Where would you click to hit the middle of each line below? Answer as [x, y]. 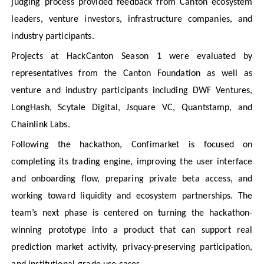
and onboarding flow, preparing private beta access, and [132, 179]
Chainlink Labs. [41, 125]
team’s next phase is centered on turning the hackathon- [132, 214]
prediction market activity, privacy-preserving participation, [132, 248]
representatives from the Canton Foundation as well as [132, 73]
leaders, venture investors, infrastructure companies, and [132, 19]
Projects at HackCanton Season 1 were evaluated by [132, 56]
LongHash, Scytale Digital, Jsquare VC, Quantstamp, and [132, 108]
